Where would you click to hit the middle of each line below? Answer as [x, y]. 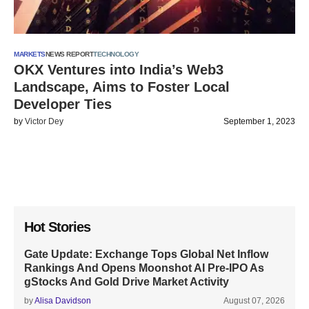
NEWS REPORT [69, 54]
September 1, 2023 [259, 121]
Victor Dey [44, 121]
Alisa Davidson [63, 301]
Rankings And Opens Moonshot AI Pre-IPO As [144, 268]
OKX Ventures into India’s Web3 [119, 70]
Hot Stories [57, 227]
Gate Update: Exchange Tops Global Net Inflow [146, 254]
